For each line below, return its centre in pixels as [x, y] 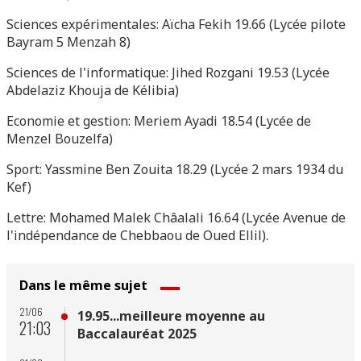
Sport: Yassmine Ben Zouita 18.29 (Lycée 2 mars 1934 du [175, 169]
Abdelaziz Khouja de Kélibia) [93, 90]
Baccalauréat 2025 [137, 334]
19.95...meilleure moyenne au [171, 316]
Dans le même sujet [83, 285]
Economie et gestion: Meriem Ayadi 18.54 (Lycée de [159, 121]
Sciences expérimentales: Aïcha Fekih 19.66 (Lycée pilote [176, 24]
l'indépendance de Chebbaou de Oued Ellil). [137, 235]
